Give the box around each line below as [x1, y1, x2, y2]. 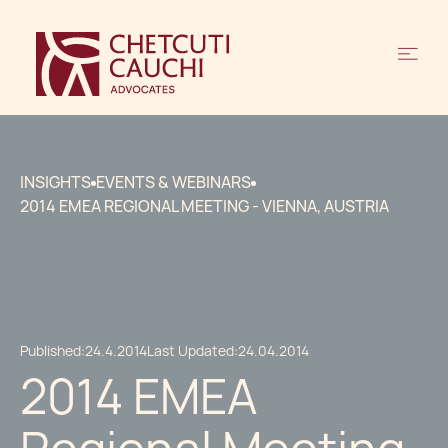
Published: [20, 342, 85, 360]
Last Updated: [147, 342, 238, 360]
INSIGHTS [20, 172, 91, 193]
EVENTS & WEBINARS [96, 172, 251, 193]
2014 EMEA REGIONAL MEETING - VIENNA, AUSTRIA [20, 196, 389, 217]
